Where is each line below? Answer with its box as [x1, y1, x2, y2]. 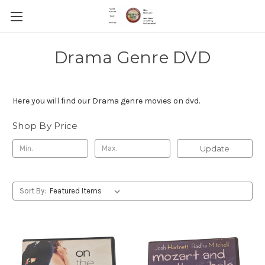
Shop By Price [12, 120, 78, 131]
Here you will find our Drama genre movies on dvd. [12, 96, 202, 106]
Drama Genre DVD [54, 47, 211, 67]
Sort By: [19, 186, 46, 195]
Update [199, 143, 230, 153]
